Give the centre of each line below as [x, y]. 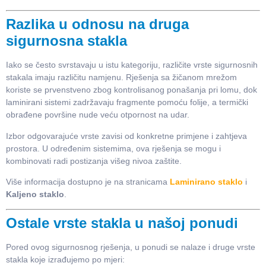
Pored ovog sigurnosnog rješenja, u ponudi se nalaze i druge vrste [131, 247]
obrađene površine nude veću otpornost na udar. [98, 115]
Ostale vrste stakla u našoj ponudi [122, 223]
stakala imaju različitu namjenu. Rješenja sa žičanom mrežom [121, 77]
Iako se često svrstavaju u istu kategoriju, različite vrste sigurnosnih [132, 65]
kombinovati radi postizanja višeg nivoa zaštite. [94, 161]
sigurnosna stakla [66, 41]
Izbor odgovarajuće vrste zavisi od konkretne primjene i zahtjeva [126, 136]
